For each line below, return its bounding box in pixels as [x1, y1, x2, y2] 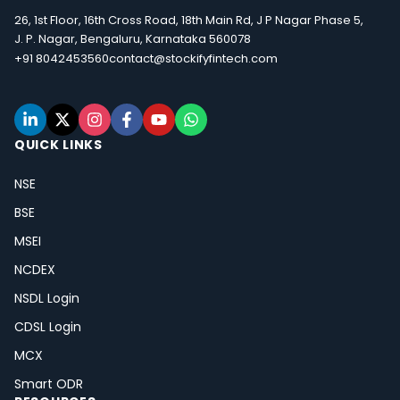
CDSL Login [14, 318, 81, 337]
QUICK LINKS [14, 136, 103, 154]
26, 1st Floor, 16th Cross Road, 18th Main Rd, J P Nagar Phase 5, [14, 12, 363, 29]
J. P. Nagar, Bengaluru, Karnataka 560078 [14, 30, 251, 48]
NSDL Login [14, 289, 79, 308]
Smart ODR [14, 375, 83, 394]
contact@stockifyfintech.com [109, 50, 278, 68]
